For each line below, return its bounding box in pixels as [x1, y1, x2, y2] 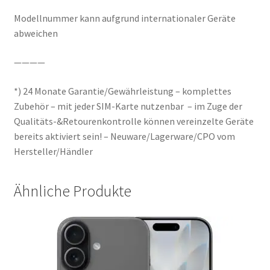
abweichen [13, 27, 58, 40]
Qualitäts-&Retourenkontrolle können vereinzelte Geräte [13, 115, 254, 127]
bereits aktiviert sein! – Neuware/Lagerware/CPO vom [13, 130, 235, 142]
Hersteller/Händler [13, 145, 93, 157]
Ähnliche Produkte [13, 181, 131, 201]
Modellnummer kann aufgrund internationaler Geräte [13, 12, 236, 25]
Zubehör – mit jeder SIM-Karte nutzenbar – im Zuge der [13, 99, 242, 112]
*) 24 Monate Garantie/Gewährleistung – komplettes [13, 84, 231, 97]
